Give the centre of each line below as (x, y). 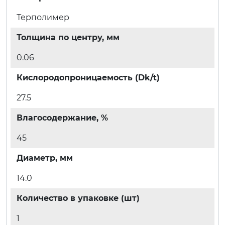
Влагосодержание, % (62, 118)
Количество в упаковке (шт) (78, 198)
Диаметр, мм (45, 158)
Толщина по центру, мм (68, 37)
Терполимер (43, 17)
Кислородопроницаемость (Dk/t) (88, 77)
